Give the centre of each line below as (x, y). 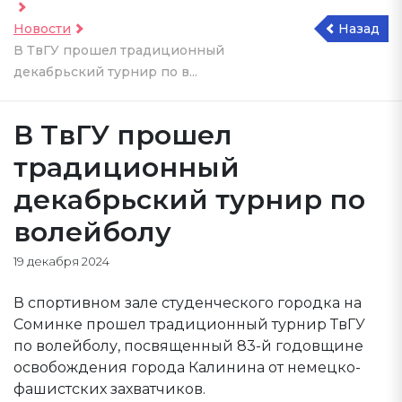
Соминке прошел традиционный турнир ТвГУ (189, 324)
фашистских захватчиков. (109, 389)
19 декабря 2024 (61, 261)
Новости (42, 29)
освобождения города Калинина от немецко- (187, 367)
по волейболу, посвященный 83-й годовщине (188, 346)
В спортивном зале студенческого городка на (188, 303)
